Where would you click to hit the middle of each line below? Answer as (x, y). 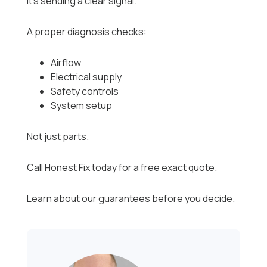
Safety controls (85, 91)
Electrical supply (86, 77)
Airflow (66, 63)
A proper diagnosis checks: (87, 32)
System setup (82, 106)
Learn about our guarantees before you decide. (131, 199)
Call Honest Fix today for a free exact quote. (122, 168)
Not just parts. (58, 137)
